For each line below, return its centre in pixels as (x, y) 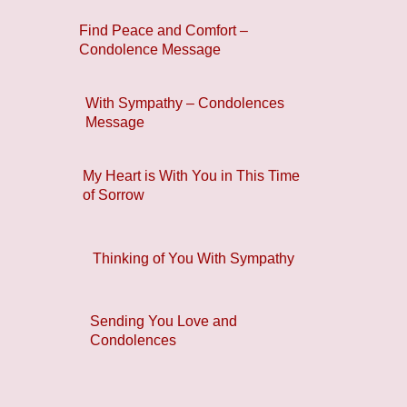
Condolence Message (149, 50)
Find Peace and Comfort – (163, 31)
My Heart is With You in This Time (192, 176)
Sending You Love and (163, 322)
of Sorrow (114, 195)
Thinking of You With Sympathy (194, 258)
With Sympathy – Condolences (185, 104)
